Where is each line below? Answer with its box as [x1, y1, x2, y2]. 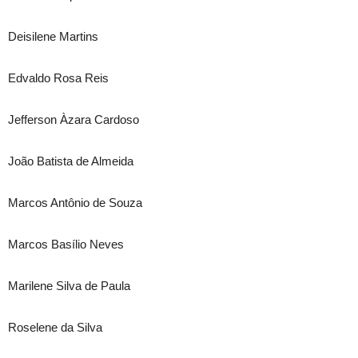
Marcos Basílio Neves [8, 237, 124, 251]
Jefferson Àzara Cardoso [8, 113, 139, 126]
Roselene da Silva [8, 320, 102, 334]
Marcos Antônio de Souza [8, 196, 142, 209]
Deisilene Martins [8, 30, 98, 43]
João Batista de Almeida [8, 154, 133, 168]
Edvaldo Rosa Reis [8, 71, 109, 85]
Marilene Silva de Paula [8, 279, 130, 292]
